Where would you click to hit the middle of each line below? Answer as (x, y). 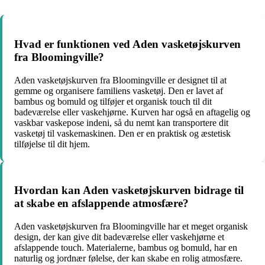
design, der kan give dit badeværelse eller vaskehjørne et (119, 237)
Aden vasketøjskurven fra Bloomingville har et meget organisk (131, 227)
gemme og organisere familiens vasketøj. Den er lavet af (119, 91)
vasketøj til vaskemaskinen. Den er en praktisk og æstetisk (122, 133)
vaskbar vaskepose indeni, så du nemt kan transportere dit (121, 122)
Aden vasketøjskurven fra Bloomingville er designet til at (120, 80)
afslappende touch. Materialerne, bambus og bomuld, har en (126, 248)
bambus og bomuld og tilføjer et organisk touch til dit (113, 101)
